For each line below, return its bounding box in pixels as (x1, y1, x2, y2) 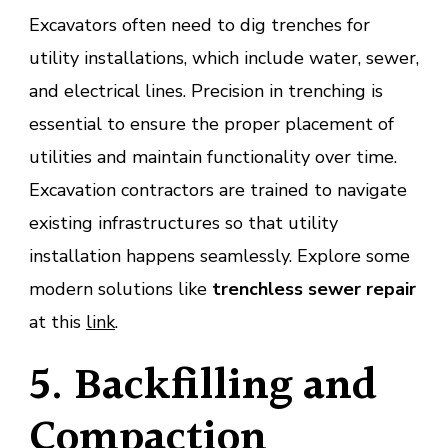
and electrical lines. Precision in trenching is (29, 78, 383, 103)
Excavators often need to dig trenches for (29, 12, 370, 37)
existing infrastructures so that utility (29, 210, 338, 235)
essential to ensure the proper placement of (29, 111, 394, 136)
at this (29, 309, 86, 334)
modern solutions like (29, 276, 212, 301)
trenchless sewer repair (212, 276, 416, 301)
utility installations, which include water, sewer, (29, 45, 419, 70)
